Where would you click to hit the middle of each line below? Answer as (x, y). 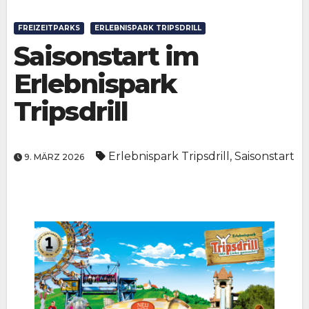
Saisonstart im (107, 56)
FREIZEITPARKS (49, 28)
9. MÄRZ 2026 (54, 157)
